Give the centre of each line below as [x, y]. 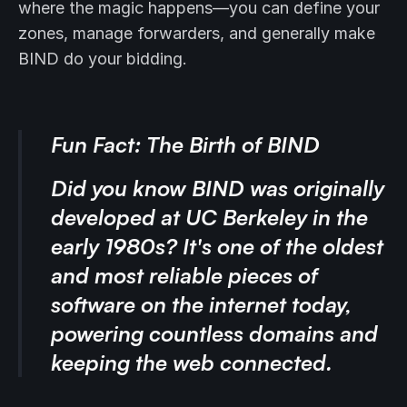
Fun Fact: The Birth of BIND [185, 145]
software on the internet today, [201, 305]
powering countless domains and [214, 334]
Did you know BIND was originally [218, 189]
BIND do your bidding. [103, 59]
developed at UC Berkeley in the [209, 218]
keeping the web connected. [192, 363]
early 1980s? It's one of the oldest [217, 247]
